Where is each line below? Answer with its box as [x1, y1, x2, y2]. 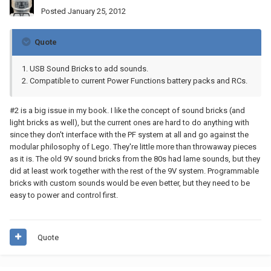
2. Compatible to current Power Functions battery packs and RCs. [22, 76, 247, 85]
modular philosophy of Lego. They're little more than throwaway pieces [10, 142, 256, 151]
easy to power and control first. [10, 190, 118, 200]
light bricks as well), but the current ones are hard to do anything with [10, 117, 249, 127]
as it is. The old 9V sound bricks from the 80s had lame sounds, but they [10, 154, 260, 163]
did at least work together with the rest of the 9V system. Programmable [10, 166, 259, 175]
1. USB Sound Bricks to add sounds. [22, 64, 148, 73]
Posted [41, 6, 68, 16]
